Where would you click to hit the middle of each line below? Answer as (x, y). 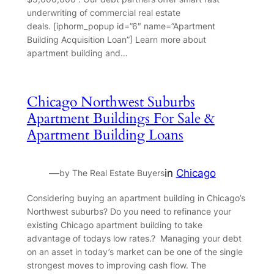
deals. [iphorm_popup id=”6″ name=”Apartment (121, 26)
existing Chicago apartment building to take (114, 224)
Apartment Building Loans (105, 135)
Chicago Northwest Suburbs (111, 102)
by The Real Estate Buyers (112, 173)
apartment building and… (77, 53)
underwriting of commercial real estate (103, 12)
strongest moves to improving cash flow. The (116, 265)
